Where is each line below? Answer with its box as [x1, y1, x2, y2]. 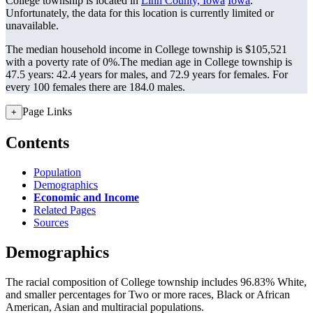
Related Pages [34, 203, 96, 216]
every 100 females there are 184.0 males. [6, 81, 185, 93]
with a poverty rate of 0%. [6, 56, 120, 68]
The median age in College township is [120, 56, 292, 68]
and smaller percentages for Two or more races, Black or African [6, 288, 290, 300]
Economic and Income [34, 191, 139, 203]
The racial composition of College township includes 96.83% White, [6, 275, 307, 288]
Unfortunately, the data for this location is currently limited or [6, 7, 274, 19]
